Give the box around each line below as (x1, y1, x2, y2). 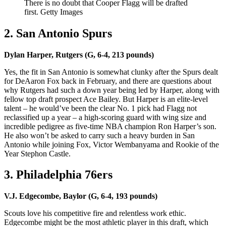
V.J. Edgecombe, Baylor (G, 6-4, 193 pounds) (4, 192, 159, 201)
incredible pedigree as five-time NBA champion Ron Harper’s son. (4, 122, 216, 131)
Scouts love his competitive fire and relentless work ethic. (4, 209, 186, 218)
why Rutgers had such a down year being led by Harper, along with (4, 85, 219, 94)
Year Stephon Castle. (4, 149, 73, 158)
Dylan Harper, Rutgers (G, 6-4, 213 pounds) (4, 50, 156, 59)
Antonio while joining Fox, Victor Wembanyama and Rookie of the (4, 140, 219, 149)
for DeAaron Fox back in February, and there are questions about (4, 76, 211, 85)
